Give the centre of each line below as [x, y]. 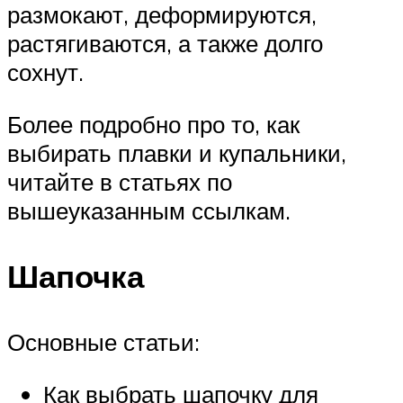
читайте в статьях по [120, 181]
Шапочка [76, 276]
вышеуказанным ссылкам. [149, 210]
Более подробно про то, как [153, 124]
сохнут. [45, 72]
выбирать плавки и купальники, [177, 152]
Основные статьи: [103, 342]
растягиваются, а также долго [165, 44]
